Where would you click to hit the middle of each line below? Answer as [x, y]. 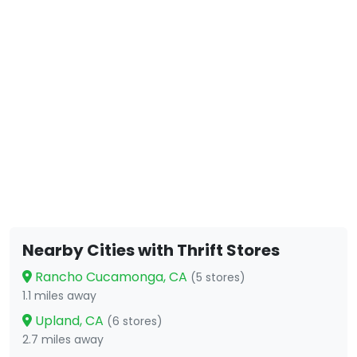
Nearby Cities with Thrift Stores [151, 251]
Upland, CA [69, 321]
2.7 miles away [63, 340]
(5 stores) [218, 278]
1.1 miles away [59, 296]
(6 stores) [135, 322]
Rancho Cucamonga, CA [111, 277]
